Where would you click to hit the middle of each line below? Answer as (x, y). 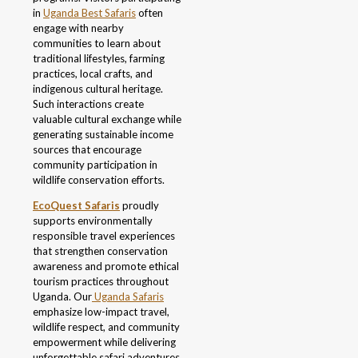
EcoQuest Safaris (76, 206)
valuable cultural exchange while (107, 119)
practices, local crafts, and (93, 74)
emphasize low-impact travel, (101, 312)
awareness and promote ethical (106, 267)
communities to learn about (97, 44)
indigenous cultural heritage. (98, 89)
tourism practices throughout (101, 282)
